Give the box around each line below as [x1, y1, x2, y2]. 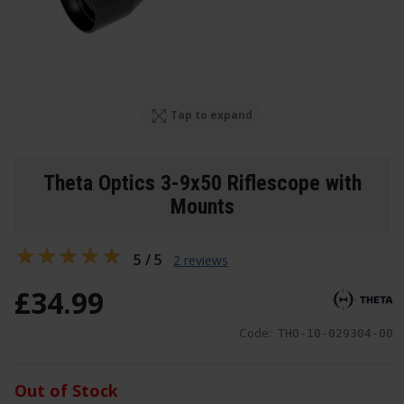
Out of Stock [14, 380, 118, 402]
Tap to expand [170, 107, 253, 124]
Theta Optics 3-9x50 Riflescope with [42, 170, 362, 196]
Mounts [170, 193, 234, 219]
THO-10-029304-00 [278, 326, 393, 341]
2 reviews [173, 251, 228, 269]
